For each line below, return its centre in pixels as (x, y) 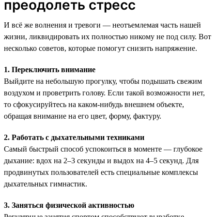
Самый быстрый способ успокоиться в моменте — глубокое (103, 149)
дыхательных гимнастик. (46, 184)
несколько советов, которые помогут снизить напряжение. (101, 48)
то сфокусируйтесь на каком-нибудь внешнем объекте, (94, 104)
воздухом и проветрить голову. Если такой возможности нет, (104, 93)
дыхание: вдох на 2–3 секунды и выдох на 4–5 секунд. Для (101, 160)
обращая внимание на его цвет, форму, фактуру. (83, 116)
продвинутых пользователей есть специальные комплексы (101, 172)
